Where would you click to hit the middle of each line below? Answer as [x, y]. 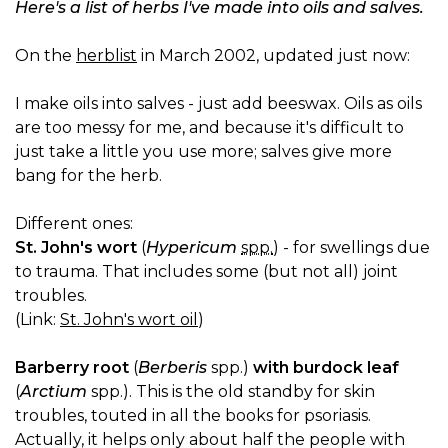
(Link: [37, 319]
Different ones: [74, 223]
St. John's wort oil [129, 319]
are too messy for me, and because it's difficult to [209, 127]
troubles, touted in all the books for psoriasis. [193, 415]
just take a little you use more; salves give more [203, 151]
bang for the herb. [88, 175]
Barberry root [72, 367]
